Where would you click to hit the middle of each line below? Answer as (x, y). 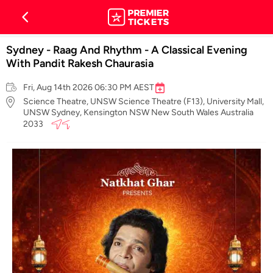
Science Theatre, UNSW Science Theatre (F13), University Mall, (144, 101)
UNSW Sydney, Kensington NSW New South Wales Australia (138, 112)
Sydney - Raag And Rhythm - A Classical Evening (127, 50)
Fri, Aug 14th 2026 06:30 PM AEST (89, 87)
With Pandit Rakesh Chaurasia (80, 63)
